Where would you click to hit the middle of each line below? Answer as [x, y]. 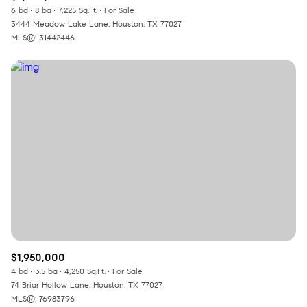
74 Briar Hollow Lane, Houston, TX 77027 [87, 284]
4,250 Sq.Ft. [85, 271]
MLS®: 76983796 [43, 298]
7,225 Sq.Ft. [78, 10]
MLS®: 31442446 [43, 38]
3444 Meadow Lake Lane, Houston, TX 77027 [96, 24]
